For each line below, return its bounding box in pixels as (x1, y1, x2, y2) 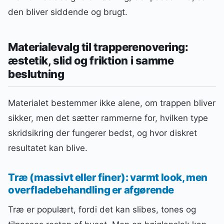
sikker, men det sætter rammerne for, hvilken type (8, 113, 208, 123)
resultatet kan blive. (8, 143, 87, 153)
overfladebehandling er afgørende (8, 183, 174, 196)
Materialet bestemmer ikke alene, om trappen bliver (8, 98, 215, 108)
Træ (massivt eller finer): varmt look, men (8, 171, 207, 184)
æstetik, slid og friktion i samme (8, 54, 174, 67)
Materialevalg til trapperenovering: (8, 40, 188, 54)
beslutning (8, 67, 64, 81)
